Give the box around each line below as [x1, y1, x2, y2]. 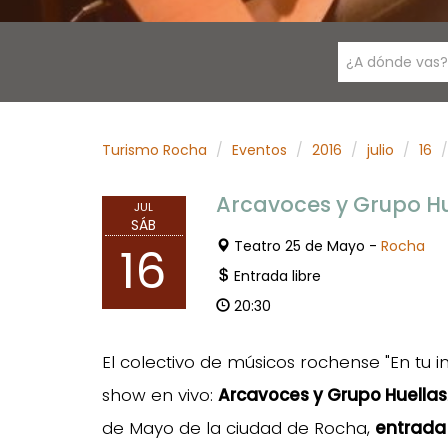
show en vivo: [102, 383, 218, 407]
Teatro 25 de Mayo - [233, 236, 381, 256]
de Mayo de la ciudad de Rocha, [102, 416, 375, 440]
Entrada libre [233, 266, 321, 286]
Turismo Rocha [102, 140, 207, 160]
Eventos [232, 140, 287, 160]
